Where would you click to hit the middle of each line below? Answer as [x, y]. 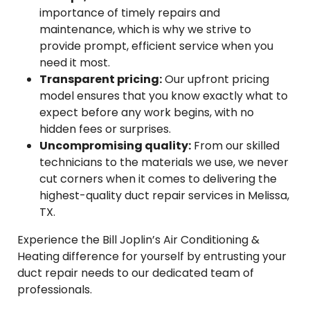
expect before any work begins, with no [147, 112]
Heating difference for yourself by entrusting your [152, 256]
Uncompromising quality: [115, 146]
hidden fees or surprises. [105, 129]
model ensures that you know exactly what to [164, 96]
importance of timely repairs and [130, 13]
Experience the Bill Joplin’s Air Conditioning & [138, 240]
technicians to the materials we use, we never [164, 162]
